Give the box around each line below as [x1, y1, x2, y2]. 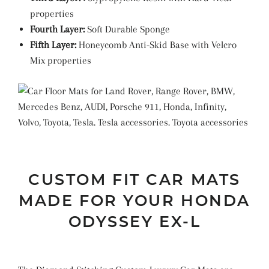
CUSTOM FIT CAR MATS [28, 169, 241, 189]
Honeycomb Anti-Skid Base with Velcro [76, 39, 237, 51]
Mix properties [30, 55, 91, 67]
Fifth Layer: [30, 39, 76, 51]
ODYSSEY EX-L [68, 211, 201, 231]
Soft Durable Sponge [85, 23, 170, 35]
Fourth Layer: [30, 23, 85, 35]
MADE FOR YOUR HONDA [19, 190, 250, 210]
